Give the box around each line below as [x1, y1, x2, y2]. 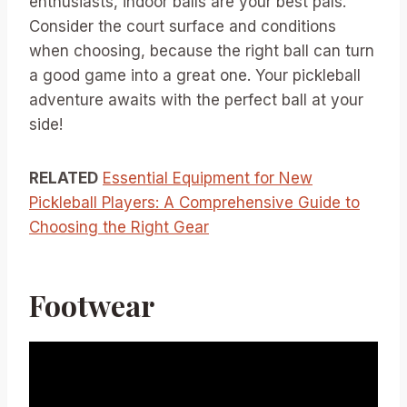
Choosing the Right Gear [29, 217, 209, 236]
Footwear [29, 284, 154, 324]
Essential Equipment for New [103, 168, 313, 187]
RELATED [29, 168, 98, 187]
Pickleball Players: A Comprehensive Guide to [29, 193, 360, 212]
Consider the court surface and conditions [29, 16, 336, 35]
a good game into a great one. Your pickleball [29, 65, 361, 84]
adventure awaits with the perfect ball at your [29, 90, 363, 109]
